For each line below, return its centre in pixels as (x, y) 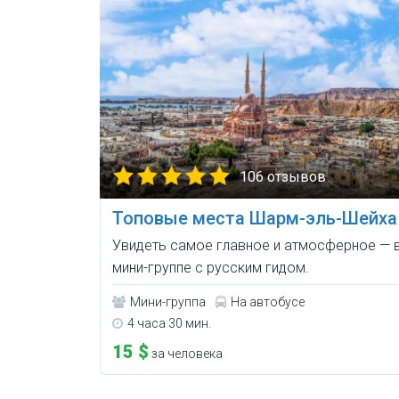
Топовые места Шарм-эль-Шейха (255, 219)
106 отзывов (283, 177)
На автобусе (268, 302)
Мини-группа (168, 302)
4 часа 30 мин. (169, 324)
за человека (186, 354)
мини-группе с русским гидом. (211, 268)
